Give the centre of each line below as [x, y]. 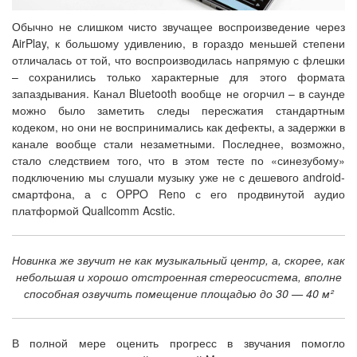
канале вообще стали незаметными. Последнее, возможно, [178, 144]
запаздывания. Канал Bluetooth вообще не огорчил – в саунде [178, 94]
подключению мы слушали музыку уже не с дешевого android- [178, 177]
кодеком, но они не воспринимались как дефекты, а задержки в [178, 127]
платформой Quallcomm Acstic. [94, 211]
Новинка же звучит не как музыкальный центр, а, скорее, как [178, 260]
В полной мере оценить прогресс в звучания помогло [178, 343]
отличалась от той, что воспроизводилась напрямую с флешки [178, 60]
